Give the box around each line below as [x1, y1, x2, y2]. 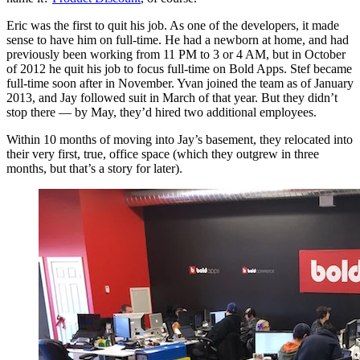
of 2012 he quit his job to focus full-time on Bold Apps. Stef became [6, 62, 352, 76]
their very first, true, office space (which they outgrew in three [6, 147, 319, 162]
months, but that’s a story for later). [6, 162, 182, 176]
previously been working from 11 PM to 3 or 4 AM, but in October [6, 47, 346, 62]
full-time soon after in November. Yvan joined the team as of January [6, 76, 354, 91]
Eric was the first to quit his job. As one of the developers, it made [6, 18, 339, 33]
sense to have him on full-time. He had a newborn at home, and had [6, 33, 349, 47]
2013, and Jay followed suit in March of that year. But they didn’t [6, 91, 337, 105]
